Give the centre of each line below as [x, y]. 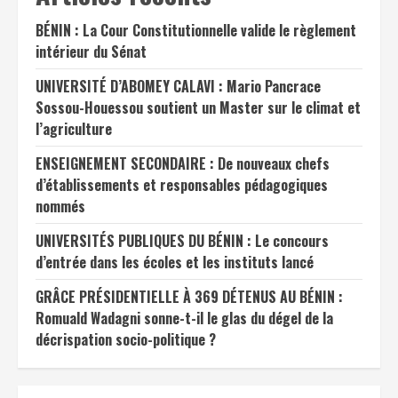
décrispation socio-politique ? [126, 339]
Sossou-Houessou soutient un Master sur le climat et [198, 107]
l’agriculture [74, 128]
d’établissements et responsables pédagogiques [182, 184]
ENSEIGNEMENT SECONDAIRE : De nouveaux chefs [183, 163]
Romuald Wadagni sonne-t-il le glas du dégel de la [184, 318]
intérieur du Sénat [91, 51]
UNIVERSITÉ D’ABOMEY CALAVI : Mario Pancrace [178, 86]
